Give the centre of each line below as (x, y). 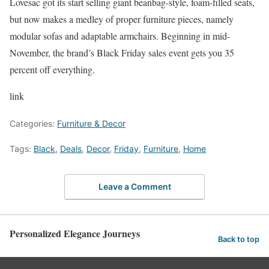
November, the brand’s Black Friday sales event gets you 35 (122, 53)
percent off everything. (52, 69)
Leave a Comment (134, 186)
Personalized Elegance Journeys (75, 233)
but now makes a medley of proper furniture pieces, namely (122, 19)
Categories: (33, 123)
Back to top (239, 240)
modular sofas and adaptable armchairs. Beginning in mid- (120, 36)
